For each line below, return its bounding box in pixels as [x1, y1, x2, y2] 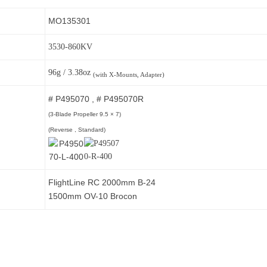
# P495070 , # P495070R [48, 94, 146, 104]
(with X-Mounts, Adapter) [93, 71, 164, 78]
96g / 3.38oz [48, 68, 93, 77]
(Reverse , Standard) [48, 126, 105, 133]
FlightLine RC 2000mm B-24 [48, 178, 156, 187]
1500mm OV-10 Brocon [48, 191, 137, 201]
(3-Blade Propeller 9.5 [48, 111, 110, 117]
